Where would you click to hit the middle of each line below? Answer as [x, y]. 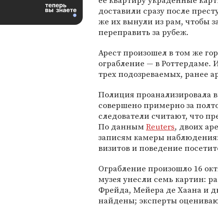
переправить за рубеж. [144, 32]
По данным [122, 127]
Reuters [160, 127]
